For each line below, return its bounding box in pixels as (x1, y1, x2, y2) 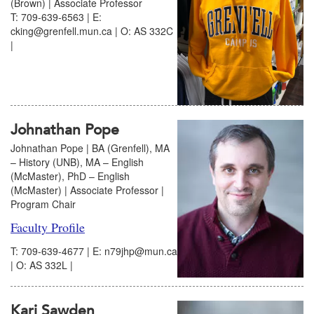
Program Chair (11, 196, 76, 211)
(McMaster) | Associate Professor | (11, 182, 164, 197)
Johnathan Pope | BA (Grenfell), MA (11, 140, 170, 155)
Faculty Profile (11, 218, 85, 235)
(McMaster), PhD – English (11, 168, 130, 183)
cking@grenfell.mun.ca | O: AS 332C (11, 24, 173, 39)
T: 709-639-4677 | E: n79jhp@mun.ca (11, 243, 177, 258)
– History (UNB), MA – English (11, 154, 144, 169)
